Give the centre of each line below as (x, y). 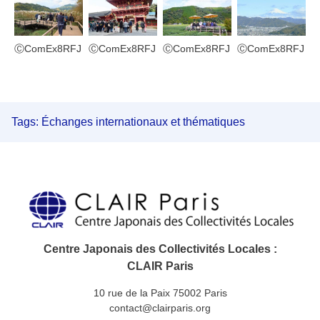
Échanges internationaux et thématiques (143, 122)
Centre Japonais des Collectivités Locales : (160, 249)
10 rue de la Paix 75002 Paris (160, 292)
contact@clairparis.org (160, 307)
